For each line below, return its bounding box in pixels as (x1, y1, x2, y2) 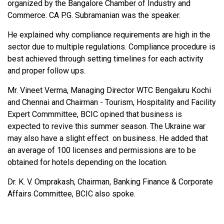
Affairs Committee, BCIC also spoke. (7, 189, 135, 198)
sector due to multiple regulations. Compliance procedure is (7, 42, 215, 51)
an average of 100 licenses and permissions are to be (7, 145, 196, 155)
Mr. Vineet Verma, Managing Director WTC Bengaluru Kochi (7, 85, 211, 95)
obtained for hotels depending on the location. (7, 157, 167, 167)
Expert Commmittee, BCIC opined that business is (7, 109, 182, 119)
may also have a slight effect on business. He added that (7, 133, 208, 143)
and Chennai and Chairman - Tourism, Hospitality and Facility (7, 97, 216, 107)
